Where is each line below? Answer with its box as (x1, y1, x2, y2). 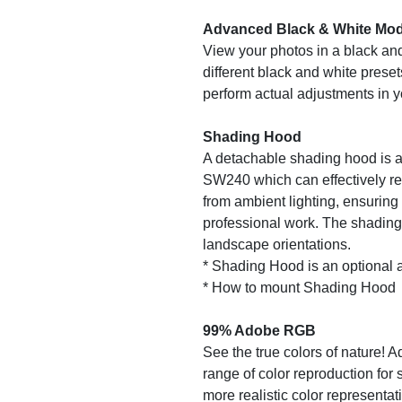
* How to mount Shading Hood (202, 280, 396, 295)
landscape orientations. (202, 237, 351, 252)
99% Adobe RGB (202, 323, 316, 338)
